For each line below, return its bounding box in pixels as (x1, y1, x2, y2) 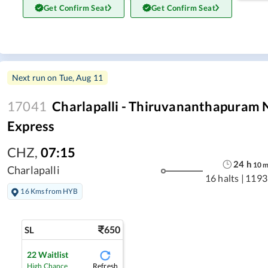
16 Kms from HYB (20, 186, 78, 196)
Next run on (12, 72, 59, 83)
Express (7, 118, 55, 135)
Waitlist (38, 249, 69, 260)
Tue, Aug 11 (59, 72, 103, 83)
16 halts (205, 172, 239, 184)
